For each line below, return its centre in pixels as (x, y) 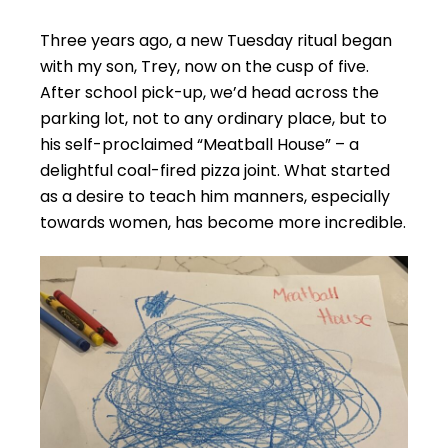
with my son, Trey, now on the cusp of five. (204, 66)
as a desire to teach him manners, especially (215, 196)
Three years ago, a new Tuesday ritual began (216, 40)
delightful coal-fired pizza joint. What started (215, 170)
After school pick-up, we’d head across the (209, 92)
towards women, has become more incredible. (223, 222)
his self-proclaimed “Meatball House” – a (199, 144)
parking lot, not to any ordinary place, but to (213, 118)
